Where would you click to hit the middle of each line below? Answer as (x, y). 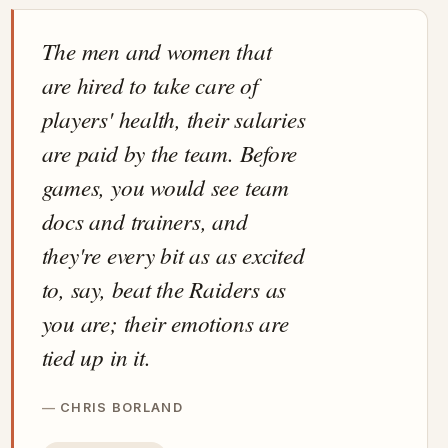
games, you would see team (165, 187)
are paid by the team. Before (169, 153)
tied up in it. (96, 357)
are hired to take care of (149, 85)
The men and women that (156, 51)
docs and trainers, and (144, 221)
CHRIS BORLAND (121, 408)
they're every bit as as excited (173, 255)
